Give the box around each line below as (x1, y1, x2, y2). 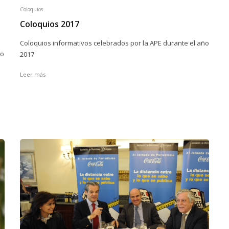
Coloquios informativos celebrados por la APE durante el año (20, 38, 209, 48)
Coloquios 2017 (20, 18, 79, 30)
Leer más (20, 71, 45, 78)
